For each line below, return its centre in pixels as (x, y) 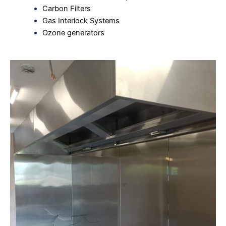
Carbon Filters (66, 9)
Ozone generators (73, 33)
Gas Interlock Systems (81, 21)
